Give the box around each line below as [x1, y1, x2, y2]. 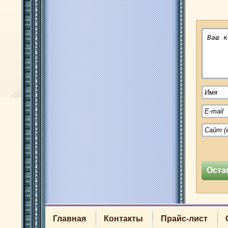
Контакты [104, 214, 143, 223]
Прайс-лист [161, 214, 208, 223]
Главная [53, 214, 86, 223]
